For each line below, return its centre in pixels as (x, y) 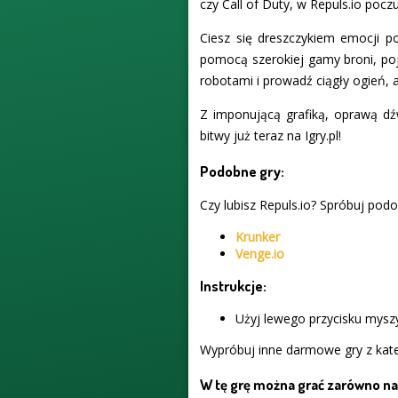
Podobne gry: (243, 171)
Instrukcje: (234, 286)
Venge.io (260, 254)
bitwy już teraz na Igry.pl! (271, 136)
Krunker (258, 237)
